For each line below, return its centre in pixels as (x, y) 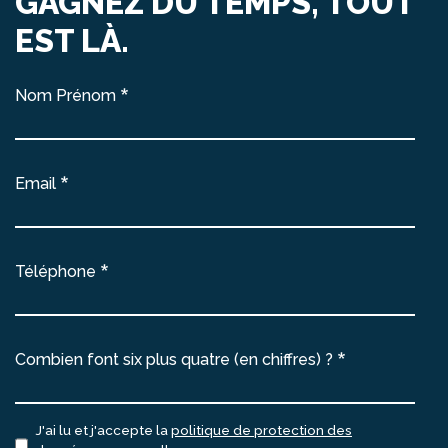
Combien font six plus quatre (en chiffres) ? (174, 360)
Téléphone (55, 272)
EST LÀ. (72, 41)
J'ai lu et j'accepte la (103, 430)
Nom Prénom (65, 96)
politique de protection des (261, 430)
